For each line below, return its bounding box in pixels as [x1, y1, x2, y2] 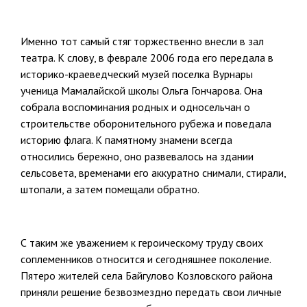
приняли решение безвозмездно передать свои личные [21, 285, 282, 299]
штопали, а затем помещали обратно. [21, 182, 199, 197]
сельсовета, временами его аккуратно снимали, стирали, [21, 166, 286, 180]
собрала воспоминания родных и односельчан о [21, 100, 250, 114]
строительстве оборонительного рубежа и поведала [21, 116, 271, 131]
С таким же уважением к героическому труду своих [21, 236, 263, 250]
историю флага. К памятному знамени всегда [21, 133, 232, 147]
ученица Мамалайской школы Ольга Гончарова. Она [21, 84, 262, 98]
